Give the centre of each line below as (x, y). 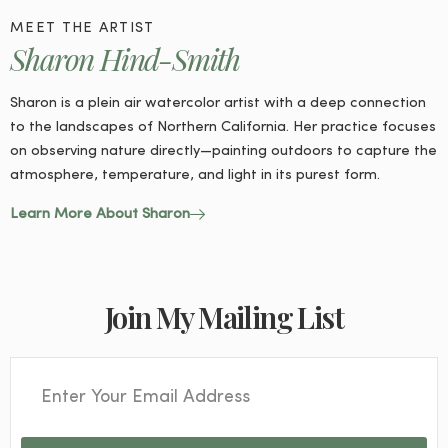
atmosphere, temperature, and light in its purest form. (195, 176)
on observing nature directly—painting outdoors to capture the (223, 152)
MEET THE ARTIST (82, 29)
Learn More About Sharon (100, 215)
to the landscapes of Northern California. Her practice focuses (223, 128)
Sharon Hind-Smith (125, 59)
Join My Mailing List (224, 317)
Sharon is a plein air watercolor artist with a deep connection (218, 104)
